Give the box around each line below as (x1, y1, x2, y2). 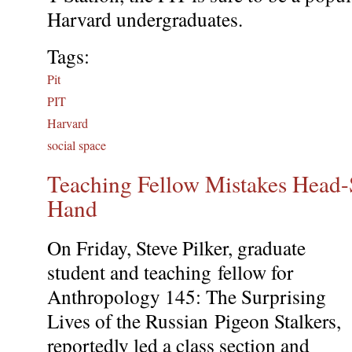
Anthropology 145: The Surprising (47, 283, 326, 310)
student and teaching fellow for (47, 258, 293, 286)
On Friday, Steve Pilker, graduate (47, 234, 306, 262)
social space (47, 136, 106, 153)
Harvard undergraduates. (47, 5, 249, 32)
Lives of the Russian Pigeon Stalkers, (47, 307, 341, 335)
